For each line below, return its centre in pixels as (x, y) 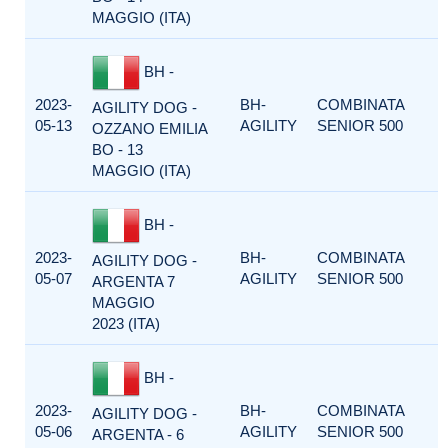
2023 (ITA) (126, 323)
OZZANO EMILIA (149, 128)
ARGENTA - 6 (138, 434)
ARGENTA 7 (133, 281)
